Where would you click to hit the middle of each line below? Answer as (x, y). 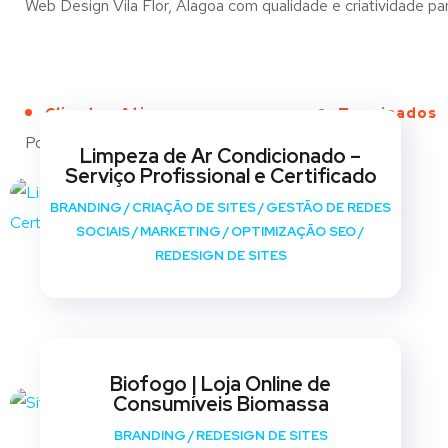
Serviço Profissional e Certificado (220, 176)
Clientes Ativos (109, 113)
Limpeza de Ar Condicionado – (221, 156)
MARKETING (180, 231)
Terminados (387, 113)
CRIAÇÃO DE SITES (194, 207)
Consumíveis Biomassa (220, 404)
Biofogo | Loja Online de (221, 384)
